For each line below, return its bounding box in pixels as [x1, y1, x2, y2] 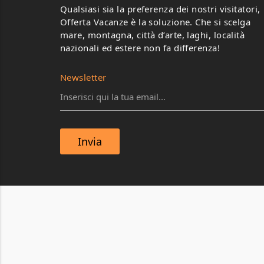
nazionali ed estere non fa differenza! [60, 42, 220, 54]
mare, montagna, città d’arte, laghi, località [60, 29, 245, 41]
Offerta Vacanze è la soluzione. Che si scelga [60, 16, 251, 28]
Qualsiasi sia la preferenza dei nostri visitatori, [60, 3, 260, 15]
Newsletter [60, 71, 107, 83]
